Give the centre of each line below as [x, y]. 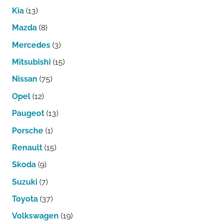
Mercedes [31, 45]
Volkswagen [35, 216]
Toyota [25, 199]
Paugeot [28, 113]
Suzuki [25, 182]
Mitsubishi [31, 62]
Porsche [28, 130]
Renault [27, 147]
